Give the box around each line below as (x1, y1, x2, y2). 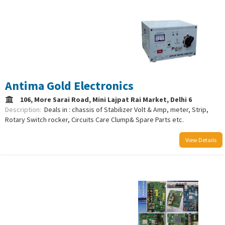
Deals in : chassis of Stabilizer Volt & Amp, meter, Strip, (44, 105, 208, 115)
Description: (5, 105, 44, 115)
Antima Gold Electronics (5, 78, 134, 94)
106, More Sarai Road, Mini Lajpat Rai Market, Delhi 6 (20, 95, 195, 104)
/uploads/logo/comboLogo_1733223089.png (5, 200, 138, 210)
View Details (185, 136, 216, 144)
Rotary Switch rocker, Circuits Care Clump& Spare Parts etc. (5, 115, 184, 125)
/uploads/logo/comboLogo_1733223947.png (5, 37, 138, 46)
